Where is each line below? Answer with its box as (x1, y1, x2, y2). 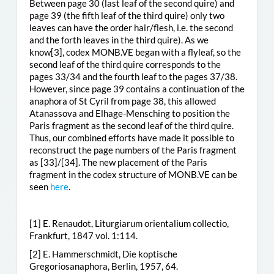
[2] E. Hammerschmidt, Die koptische (29, 248, 177, 259)
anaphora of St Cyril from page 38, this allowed (29, 95, 216, 106)
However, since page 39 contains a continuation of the (29, 83, 245, 94)
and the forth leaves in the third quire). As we (29, 34, 209, 45)
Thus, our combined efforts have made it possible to (29, 131, 234, 143)
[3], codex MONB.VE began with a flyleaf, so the (50, 46, 241, 57)
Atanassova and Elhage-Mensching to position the (29, 107, 230, 119)
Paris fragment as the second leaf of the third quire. (29, 119, 234, 131)
